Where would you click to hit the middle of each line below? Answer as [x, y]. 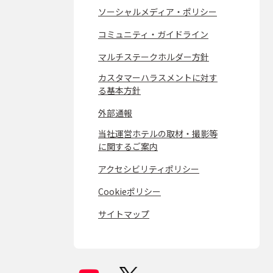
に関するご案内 [128, 146]
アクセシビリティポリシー [149, 168]
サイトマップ [124, 214]
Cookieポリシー [129, 191]
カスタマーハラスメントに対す [158, 77]
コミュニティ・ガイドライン [153, 34]
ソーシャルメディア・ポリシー [158, 11]
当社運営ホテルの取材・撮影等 [158, 133]
